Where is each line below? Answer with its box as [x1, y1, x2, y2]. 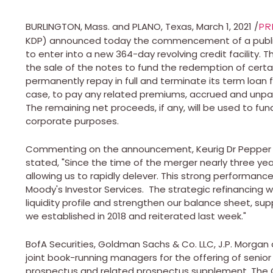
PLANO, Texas [132, 19, 192, 33]
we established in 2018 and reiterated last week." [26, 209, 246, 222]
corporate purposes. [26, 114, 119, 127]
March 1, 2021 [196, 19, 252, 33]
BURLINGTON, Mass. [26, 19, 110, 33]
